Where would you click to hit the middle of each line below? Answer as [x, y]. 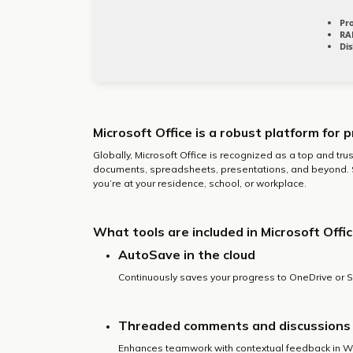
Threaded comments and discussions [234, 325]
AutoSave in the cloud [187, 255]
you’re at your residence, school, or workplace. [200, 183]
